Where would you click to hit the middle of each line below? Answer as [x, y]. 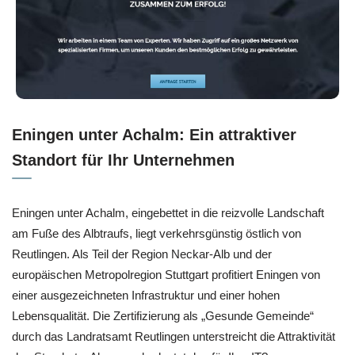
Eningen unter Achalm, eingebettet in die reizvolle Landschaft [168, 212]
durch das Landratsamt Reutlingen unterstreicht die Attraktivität [174, 336]
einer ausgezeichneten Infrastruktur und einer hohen [146, 295]
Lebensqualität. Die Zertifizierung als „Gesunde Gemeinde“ [163, 315]
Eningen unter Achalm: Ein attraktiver [154, 134]
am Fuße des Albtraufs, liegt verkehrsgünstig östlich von [157, 233]
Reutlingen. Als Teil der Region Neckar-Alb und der [142, 254]
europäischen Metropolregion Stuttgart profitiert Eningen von [166, 274]
